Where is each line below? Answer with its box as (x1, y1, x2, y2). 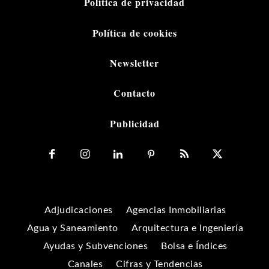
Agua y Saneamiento (26, 223, 118, 233)
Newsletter (110, 56, 159, 70)
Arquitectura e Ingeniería (131, 223, 244, 233)
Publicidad (109, 116, 160, 130)
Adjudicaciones (44, 205, 113, 215)
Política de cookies (92, 25, 177, 40)
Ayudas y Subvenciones (43, 241, 148, 251)
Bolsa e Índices (161, 241, 228, 251)
